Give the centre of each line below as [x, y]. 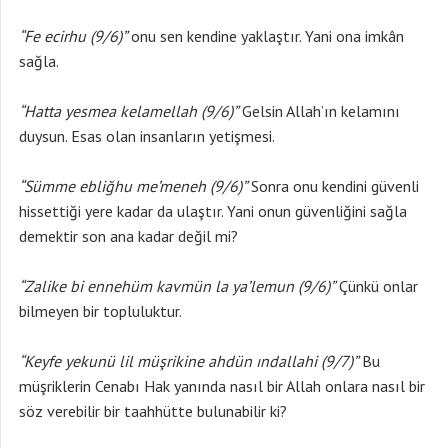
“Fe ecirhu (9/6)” [73, 36]
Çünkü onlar [376, 286]
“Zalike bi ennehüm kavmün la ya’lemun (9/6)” [177, 286]
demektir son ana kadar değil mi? [128, 236]
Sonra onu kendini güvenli [333, 186]
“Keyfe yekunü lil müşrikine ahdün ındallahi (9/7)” [188, 361]
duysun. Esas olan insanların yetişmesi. [147, 136]
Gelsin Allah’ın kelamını [319, 111]
